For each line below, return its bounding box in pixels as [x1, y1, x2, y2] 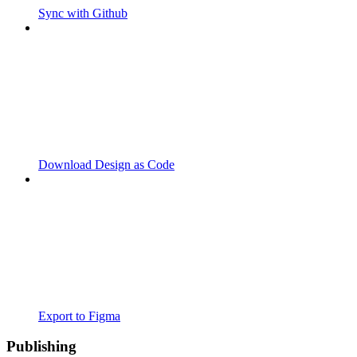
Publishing [6, 338, 76, 355]
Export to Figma [38, 308, 120, 323]
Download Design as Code [38, 157, 175, 171]
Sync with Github [38, 6, 127, 20]
